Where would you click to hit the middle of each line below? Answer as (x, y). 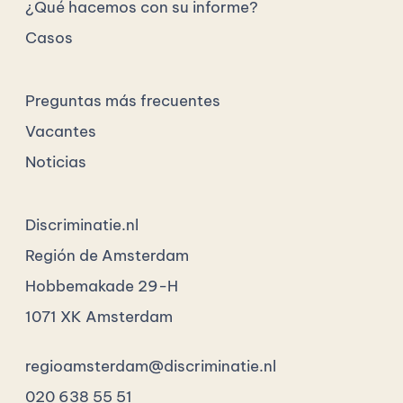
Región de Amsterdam (107, 255)
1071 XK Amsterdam (99, 316)
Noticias (56, 161)
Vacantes (61, 131)
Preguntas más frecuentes (123, 100)
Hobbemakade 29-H (102, 286)
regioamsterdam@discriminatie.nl (151, 366)
